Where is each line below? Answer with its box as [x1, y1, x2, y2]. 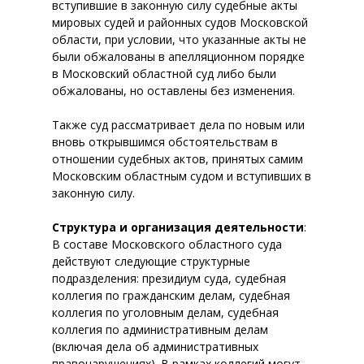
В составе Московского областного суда [52, 236, 282, 252]
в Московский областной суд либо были [52, 66, 276, 81]
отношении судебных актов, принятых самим [52, 151, 303, 167]
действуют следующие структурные [52, 253, 250, 269]
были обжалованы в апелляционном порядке [52, 49, 305, 64]
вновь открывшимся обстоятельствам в [52, 134, 278, 149]
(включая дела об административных [52, 339, 258, 354]
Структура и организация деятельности [52, 219, 304, 235]
